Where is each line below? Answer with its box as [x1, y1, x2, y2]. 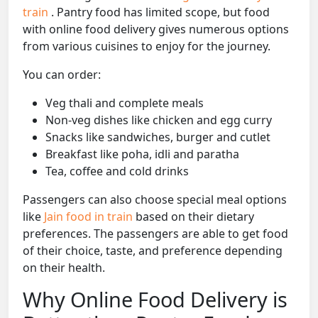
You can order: [23, 67, 101, 83]
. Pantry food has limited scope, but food [51, 4, 270, 21]
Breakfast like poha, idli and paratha [45, 146, 239, 163]
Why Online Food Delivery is [23, 285, 287, 314]
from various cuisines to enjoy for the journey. [23, 38, 270, 55]
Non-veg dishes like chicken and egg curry [45, 112, 272, 128]
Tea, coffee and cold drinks [45, 163, 189, 180]
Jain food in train [44, 209, 136, 225]
